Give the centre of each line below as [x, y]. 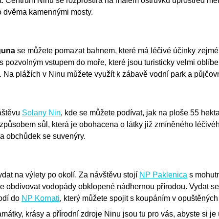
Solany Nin [41, 112]
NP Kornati [41, 198]
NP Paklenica [163, 175]
